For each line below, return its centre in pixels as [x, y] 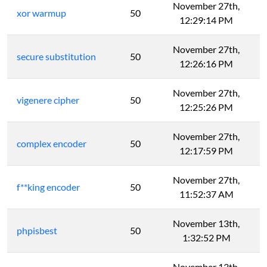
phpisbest [37, 231]
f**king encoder [48, 187]
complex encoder [52, 144]
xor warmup [41, 13]
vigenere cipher [48, 100]
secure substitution [56, 57]
